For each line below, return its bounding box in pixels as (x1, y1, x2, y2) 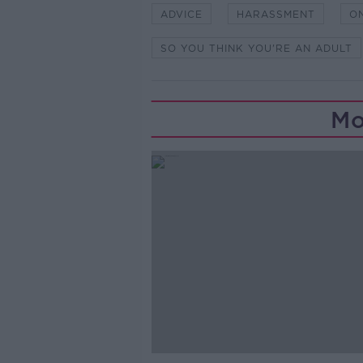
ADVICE (160, 8, 203, 20)
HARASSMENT (236, 8, 315, 20)
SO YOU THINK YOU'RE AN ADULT (160, 42, 352, 54)
